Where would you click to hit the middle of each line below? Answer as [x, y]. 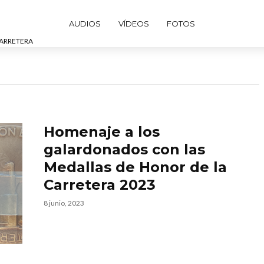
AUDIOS [85, 24]
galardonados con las [124, 149]
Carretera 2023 [100, 185]
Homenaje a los [102, 132]
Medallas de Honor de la [135, 167]
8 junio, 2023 [64, 203]
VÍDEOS [134, 24]
